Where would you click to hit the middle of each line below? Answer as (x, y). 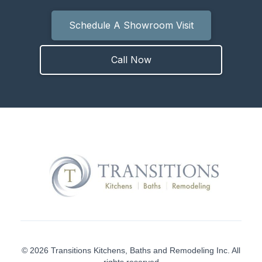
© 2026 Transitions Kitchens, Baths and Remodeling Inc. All (131, 250)
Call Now (131, 60)
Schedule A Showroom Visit (131, 25)
